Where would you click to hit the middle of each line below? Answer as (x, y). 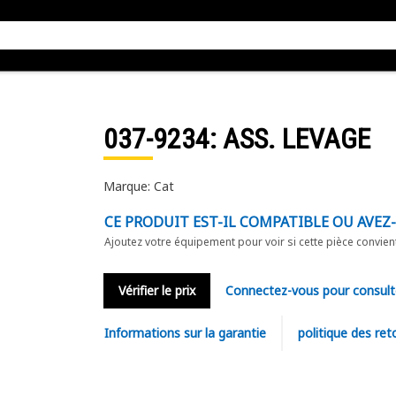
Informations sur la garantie (185, 333)
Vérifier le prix (156, 290)
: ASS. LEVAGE (289, 139)
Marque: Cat (138, 186)
